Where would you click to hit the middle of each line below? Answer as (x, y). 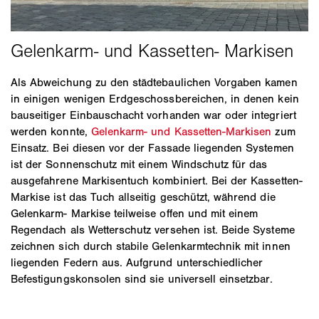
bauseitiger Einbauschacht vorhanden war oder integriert (153, 115)
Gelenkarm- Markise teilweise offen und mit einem (135, 214)
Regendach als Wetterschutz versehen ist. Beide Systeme (153, 230)
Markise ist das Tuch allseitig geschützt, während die (143, 197)
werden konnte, (51, 132)
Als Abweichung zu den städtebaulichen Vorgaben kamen (154, 83)
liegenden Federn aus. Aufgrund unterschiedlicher (137, 263)
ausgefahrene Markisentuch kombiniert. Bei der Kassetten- (157, 181)
